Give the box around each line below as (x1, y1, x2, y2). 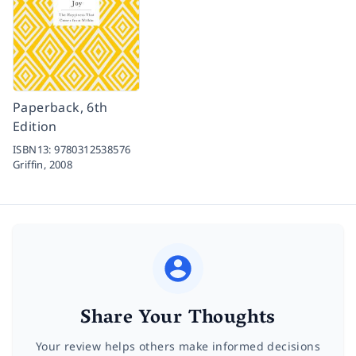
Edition (13, 118, 57, 135)
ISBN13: (13, 142, 55, 157)
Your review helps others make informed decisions (35, 339, 321, 354)
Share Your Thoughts (80, 301, 276, 337)
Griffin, (13, 157, 49, 172)
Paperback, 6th (13, 99, 108, 116)
